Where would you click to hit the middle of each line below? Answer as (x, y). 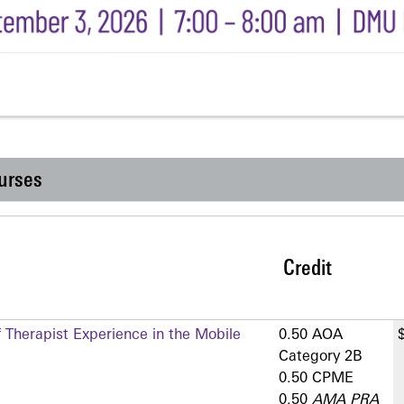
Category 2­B (321, 358)
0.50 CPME (316, 379)
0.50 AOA (311, 336)
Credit (308, 270)
